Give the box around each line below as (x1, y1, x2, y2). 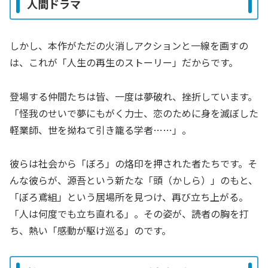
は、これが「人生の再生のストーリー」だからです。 (10, 54, 238, 69)
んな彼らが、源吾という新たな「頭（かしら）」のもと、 (10, 173, 258, 188)
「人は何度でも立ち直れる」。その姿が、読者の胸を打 (10, 206, 249, 221)
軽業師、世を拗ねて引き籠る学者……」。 (10, 122, 191, 137)
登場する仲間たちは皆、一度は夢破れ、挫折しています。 (10, 89, 257, 103)
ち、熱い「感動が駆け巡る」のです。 (10, 223, 171, 238)
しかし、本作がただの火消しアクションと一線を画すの (10, 38, 248, 53)
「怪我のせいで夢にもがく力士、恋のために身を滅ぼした (10, 105, 258, 120)
